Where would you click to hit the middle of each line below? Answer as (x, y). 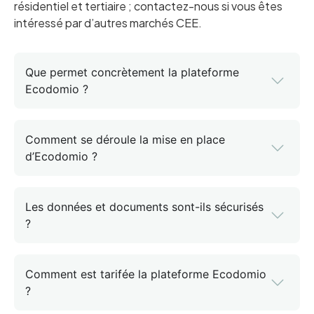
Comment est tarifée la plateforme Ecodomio (146, 274)
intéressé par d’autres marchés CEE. (108, 23)
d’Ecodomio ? (61, 157)
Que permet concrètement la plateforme (132, 73)
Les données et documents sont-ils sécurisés (144, 207)
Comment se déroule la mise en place (125, 140)
